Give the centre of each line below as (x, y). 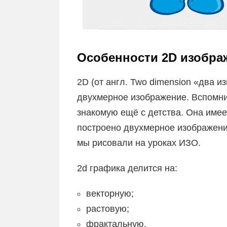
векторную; (110, 193)
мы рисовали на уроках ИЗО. (139, 143)
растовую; (108, 209)
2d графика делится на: (127, 168)
